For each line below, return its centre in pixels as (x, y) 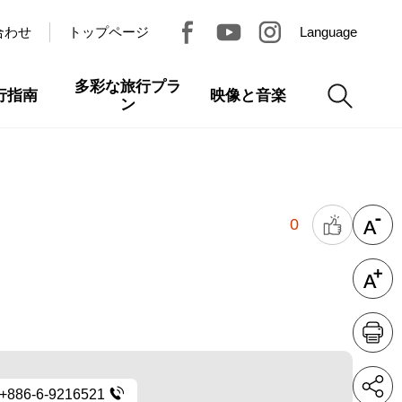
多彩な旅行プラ (127, 87)
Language (328, 32)
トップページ (109, 32)
